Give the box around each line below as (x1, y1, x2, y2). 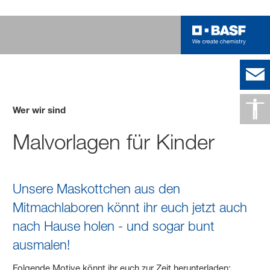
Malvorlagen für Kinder (13, 128, 215, 155)
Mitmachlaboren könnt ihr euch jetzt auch (13, 199, 248, 215)
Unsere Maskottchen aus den (13, 180, 181, 196)
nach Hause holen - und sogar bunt (13, 218, 215, 234)
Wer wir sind (13, 104, 66, 115)
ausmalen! (13, 236, 71, 253)
